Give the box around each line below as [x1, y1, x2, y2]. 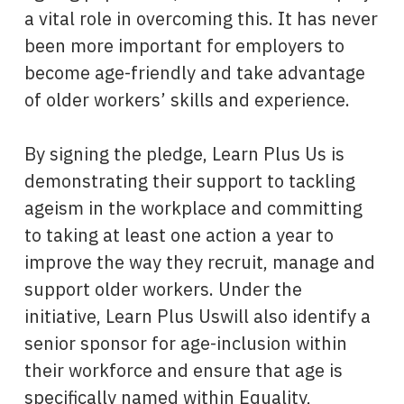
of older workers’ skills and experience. [23, 87, 350, 112]
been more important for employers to [23, 32, 344, 58]
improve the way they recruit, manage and [23, 249, 375, 274]
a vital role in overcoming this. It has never [23, 5, 378, 31]
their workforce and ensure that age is [23, 357, 343, 382]
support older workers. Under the [23, 276, 302, 301]
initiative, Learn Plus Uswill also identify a [23, 303, 371, 328]
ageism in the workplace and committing [23, 195, 363, 220]
